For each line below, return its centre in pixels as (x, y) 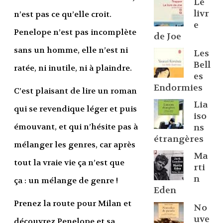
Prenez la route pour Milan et (72, 204)
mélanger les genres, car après (74, 145)
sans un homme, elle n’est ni (71, 50)
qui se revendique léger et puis (75, 109)
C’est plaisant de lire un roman (75, 91)
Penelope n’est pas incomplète (75, 32)
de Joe (167, 36)
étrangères (178, 139)
